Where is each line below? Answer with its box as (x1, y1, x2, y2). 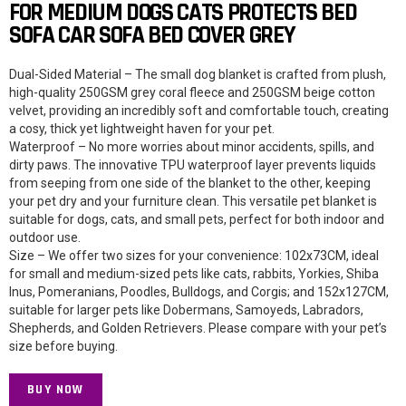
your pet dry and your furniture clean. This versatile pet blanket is (9, 194, 377, 209)
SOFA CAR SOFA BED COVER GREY (9, 20, 295, 52)
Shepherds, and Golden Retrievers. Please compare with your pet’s (9, 321, 387, 336)
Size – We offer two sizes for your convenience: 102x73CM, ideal (9, 248, 379, 264)
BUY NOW (27, 382, 84, 399)
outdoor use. (9, 230, 81, 246)
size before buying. (9, 339, 118, 354)
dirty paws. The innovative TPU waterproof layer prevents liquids (9, 158, 376, 173)
